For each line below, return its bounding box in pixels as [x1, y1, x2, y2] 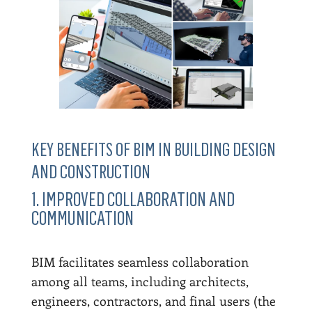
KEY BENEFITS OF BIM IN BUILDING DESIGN [31, 139, 276, 162]
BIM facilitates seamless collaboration [31, 253, 249, 271]
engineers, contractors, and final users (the [31, 292, 276, 310]
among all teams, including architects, [31, 273, 249, 290]
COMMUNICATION [31, 207, 134, 231]
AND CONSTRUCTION [31, 161, 150, 184]
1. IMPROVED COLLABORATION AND [31, 188, 235, 212]
